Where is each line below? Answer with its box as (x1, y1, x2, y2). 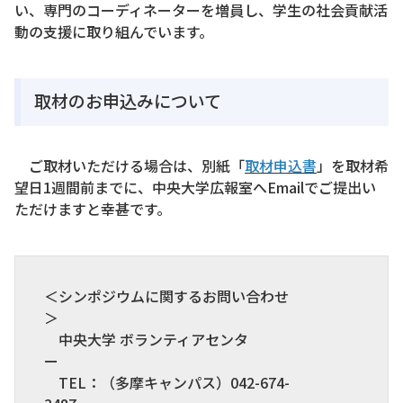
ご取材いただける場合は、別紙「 (14, 154, 245, 176)
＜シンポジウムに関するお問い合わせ (44, 284, 289, 307)
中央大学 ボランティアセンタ (44, 327, 248, 350)
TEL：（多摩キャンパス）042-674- (44, 371, 290, 393)
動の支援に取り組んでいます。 (14, 21, 213, 42)
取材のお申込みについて (34, 88, 221, 113)
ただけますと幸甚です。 (14, 197, 171, 219)
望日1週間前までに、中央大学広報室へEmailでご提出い (14, 175, 376, 198)
